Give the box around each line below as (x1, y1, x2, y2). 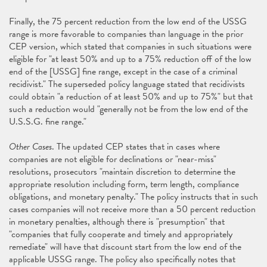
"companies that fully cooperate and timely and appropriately (9, 227, 232, 241)
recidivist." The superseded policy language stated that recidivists (9, 77, 245, 91)
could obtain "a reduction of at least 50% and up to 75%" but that (9, 89, 253, 104)
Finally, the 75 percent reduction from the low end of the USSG (9, 14, 247, 29)
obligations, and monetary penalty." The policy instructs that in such (9, 190, 258, 204)
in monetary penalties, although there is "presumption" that (9, 215, 225, 229)
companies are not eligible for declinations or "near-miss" (9, 152, 216, 166)
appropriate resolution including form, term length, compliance (9, 177, 239, 191)
